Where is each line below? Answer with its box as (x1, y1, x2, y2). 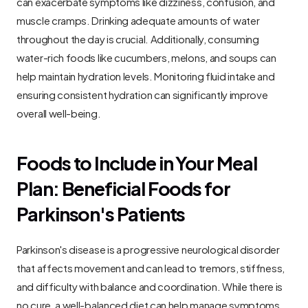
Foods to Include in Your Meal (16, 146, 257, 178)
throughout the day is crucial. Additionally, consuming (16, 30, 259, 47)
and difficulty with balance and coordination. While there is (16, 277, 283, 295)
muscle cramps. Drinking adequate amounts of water (16, 11, 260, 29)
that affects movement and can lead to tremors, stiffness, (16, 258, 285, 276)
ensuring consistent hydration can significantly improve (16, 85, 268, 103)
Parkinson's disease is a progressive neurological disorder (16, 240, 280, 258)
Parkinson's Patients (16, 197, 186, 229)
